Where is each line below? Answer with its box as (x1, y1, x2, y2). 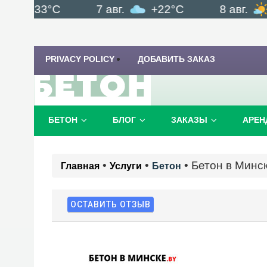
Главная (61, 161, 100, 171)
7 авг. (77, 2, 106, 15)
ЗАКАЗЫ (171, 115, 207, 125)
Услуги (110, 161, 142, 171)
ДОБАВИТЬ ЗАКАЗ (138, 54, 215, 64)
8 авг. (201, 2, 229, 15)
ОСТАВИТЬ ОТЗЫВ (70, 200, 151, 209)
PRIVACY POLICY (45, 54, 114, 64)
